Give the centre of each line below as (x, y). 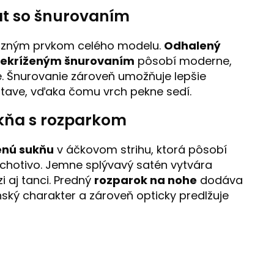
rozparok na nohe (146, 180)
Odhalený (192, 46)
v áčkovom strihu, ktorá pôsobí (140, 150)
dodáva (220, 180)
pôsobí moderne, (183, 61)
